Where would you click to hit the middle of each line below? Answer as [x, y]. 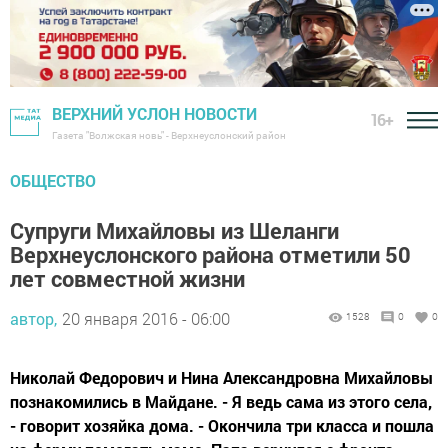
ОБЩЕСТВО [53, 181]
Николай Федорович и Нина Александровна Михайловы [221, 378]
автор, [33, 319]
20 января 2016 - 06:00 [146, 319]
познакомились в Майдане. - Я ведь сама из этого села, [221, 402]
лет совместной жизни [127, 279]
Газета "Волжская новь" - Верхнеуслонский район [169, 136]
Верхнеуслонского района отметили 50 [210, 255]
